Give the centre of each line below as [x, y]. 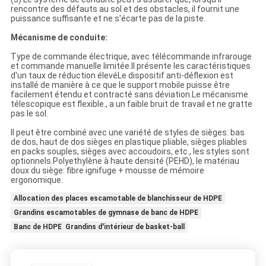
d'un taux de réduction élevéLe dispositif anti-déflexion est [122, 75]
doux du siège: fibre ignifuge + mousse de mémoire [107, 170]
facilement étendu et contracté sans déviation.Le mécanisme [129, 94]
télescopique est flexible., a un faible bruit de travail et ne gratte [131, 104]
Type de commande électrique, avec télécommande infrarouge [131, 56]
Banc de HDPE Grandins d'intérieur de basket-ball [99, 227]
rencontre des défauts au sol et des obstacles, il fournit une [125, 9]
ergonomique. [37, 180]
